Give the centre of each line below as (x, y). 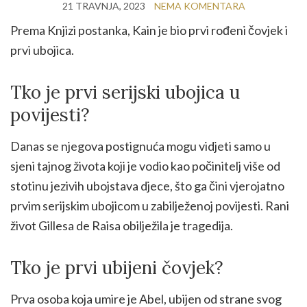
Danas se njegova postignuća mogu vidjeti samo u (140, 146)
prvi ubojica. (42, 50)
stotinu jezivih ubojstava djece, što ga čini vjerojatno (147, 185)
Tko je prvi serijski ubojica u (125, 92)
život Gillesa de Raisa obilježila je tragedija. (122, 225)
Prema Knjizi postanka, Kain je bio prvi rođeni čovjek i (149, 30)
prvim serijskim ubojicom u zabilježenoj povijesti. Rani (150, 205)
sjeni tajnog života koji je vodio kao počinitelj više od (145, 165)
